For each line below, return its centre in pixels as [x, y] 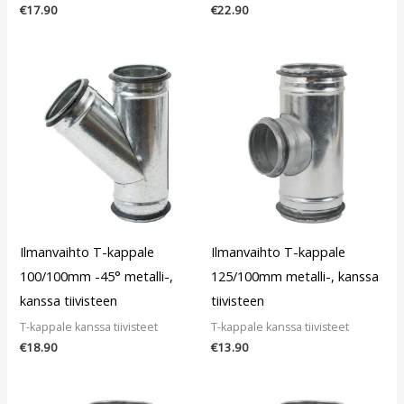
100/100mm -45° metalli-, [97, 276]
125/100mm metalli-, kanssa [295, 276]
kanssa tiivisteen [69, 301]
